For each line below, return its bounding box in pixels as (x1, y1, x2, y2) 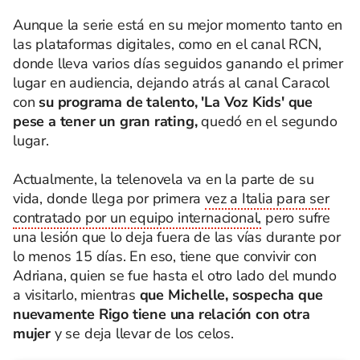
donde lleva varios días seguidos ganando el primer (13, 54, 343, 73)
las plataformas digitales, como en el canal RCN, (13, 35, 321, 54)
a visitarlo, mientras (13, 285, 140, 305)
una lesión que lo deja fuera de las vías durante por (13, 227, 341, 247)
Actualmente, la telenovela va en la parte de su (13, 170, 314, 189)
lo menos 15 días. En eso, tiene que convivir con (13, 247, 317, 266)
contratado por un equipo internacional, (13, 208, 262, 227)
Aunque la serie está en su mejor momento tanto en (13, 15, 343, 35)
